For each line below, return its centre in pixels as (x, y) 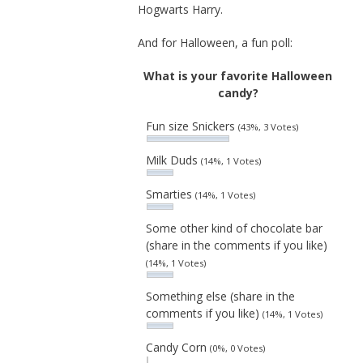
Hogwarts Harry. (180, 10)
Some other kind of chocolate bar (234, 228)
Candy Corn (177, 348)
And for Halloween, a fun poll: (215, 43)
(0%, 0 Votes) (237, 348)
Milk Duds (173, 160)
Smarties (170, 194)
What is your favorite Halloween (238, 76)
